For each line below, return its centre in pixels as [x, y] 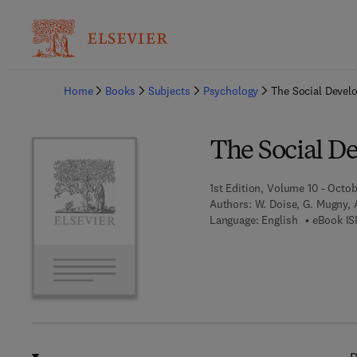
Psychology [231, 91]
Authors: [230, 204]
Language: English [253, 220]
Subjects [169, 91]
